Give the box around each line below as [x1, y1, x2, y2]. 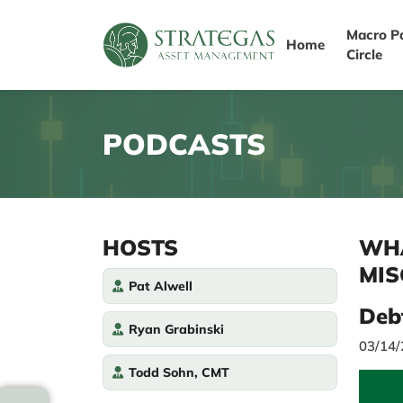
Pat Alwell [129, 278, 193, 294]
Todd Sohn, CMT [129, 364, 229, 381]
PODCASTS [103, 126, 265, 162]
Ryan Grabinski [129, 321, 224, 337]
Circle [346, 46, 383, 63]
